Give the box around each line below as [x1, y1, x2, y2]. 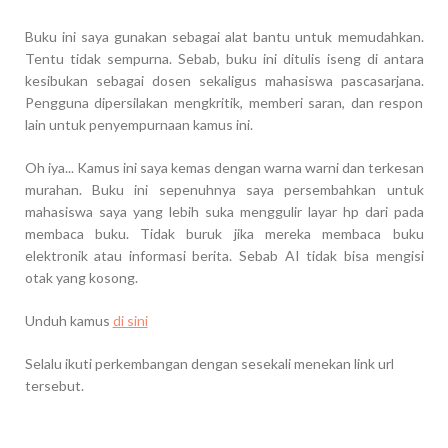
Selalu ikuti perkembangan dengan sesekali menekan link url [24, 354, 394, 372]
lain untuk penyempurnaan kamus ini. [24, 115, 253, 133]
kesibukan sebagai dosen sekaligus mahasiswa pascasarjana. [24, 71, 424, 89]
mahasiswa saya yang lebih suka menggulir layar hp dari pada [24, 202, 424, 220]
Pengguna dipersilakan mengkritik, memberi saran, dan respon [24, 93, 424, 111]
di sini [112, 311, 148, 329]
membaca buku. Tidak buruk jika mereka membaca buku [24, 224, 424, 242]
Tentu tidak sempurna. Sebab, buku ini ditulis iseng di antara [24, 49, 424, 67]
